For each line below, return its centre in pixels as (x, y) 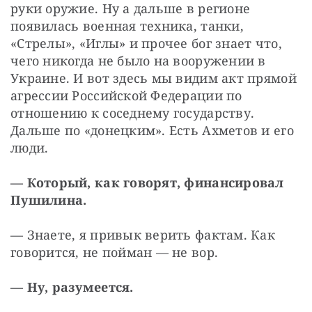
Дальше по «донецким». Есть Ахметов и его (152, 130)
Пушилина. (49, 200)
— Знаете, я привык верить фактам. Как (143, 234)
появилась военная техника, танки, (127, 25)
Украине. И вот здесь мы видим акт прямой (154, 78)
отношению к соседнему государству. (133, 112)
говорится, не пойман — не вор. (115, 252)
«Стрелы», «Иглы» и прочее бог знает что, (146, 43)
